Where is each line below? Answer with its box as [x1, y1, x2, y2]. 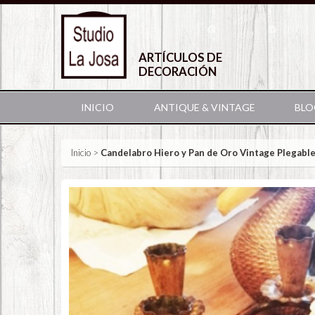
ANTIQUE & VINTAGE [153, 101, 255, 113]
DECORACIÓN [139, 65, 217, 79]
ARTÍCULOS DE [139, 51, 222, 65]
